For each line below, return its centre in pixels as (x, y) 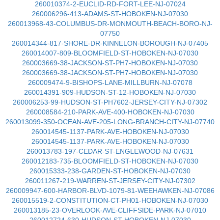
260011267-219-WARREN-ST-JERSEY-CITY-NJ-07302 (110, 181)
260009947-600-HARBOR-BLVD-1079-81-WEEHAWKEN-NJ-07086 (110, 191)
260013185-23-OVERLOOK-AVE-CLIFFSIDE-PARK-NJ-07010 (110, 210)
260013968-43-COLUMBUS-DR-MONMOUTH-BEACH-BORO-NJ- (110, 24)
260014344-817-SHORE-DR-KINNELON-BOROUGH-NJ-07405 (110, 43)
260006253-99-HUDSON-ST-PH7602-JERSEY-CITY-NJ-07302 (110, 102)
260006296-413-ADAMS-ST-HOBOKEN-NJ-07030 (110, 14)
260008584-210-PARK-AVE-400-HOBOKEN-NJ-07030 (110, 112)
